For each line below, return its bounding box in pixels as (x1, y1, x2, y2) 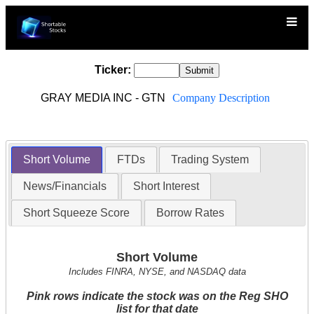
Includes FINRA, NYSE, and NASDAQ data (68, 266, 246, 278)
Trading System (170, 153, 249, 166)
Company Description (172, 92, 270, 104)
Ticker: (95, 64, 131, 76)
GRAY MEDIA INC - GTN (40, 92, 168, 104)
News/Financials (23, 180, 107, 193)
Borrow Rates (156, 207, 224, 219)
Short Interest (132, 180, 199, 193)
